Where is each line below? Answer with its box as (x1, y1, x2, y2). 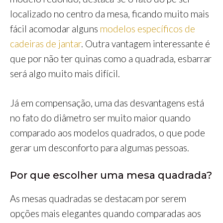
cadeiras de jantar (10, 38, 81, 50)
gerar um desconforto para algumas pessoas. (10, 141, 189, 153)
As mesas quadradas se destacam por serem (10, 193, 186, 205)
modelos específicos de (100, 23, 195, 35)
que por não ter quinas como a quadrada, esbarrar (10, 53, 212, 65)
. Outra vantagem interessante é (81, 38, 210, 50)
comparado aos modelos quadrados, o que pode (10, 126, 205, 138)
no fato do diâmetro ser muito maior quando (10, 111, 191, 123)
